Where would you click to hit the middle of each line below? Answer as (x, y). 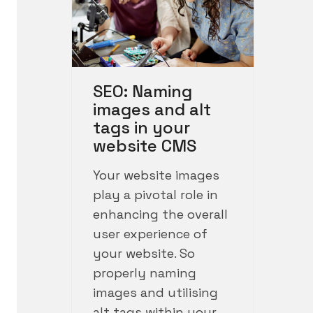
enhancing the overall (160, 214)
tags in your (141, 128)
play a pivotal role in (155, 195)
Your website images (156, 175)
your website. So (144, 254)
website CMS (145, 146)
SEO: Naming (143, 92)
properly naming (145, 273)
